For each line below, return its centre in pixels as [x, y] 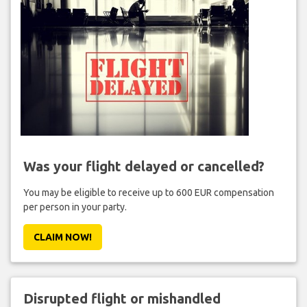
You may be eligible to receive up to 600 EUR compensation [148, 192]
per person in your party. [75, 207]
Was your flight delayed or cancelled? [144, 166]
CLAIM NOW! [62, 237]
